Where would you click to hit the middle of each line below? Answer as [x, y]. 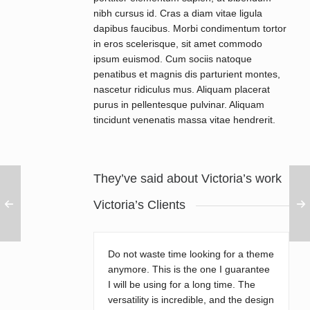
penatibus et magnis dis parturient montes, [186, 74]
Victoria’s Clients [139, 205]
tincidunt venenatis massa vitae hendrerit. [184, 120]
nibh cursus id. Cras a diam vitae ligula [177, 13]
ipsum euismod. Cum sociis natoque [172, 59]
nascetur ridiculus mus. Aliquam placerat [181, 89]
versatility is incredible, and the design [191, 300]
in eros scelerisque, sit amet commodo [177, 44]
